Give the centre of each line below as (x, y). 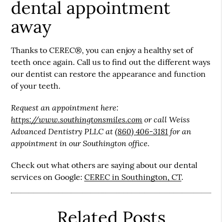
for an (180, 131)
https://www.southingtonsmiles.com (77, 119)
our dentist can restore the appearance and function (109, 74)
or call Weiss (166, 119)
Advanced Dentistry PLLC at (63, 131)
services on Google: (48, 177)
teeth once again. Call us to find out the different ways (111, 62)
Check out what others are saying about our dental (104, 165)
